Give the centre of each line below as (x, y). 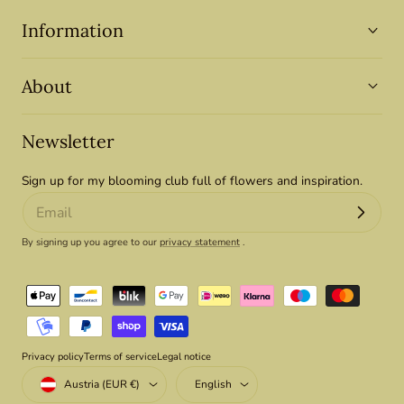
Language (202, 374)
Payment (46, 281)
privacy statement (200, 243)
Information (73, 31)
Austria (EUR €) (102, 385)
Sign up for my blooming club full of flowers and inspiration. (192, 181)
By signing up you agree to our (91, 243)
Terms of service (120, 357)
